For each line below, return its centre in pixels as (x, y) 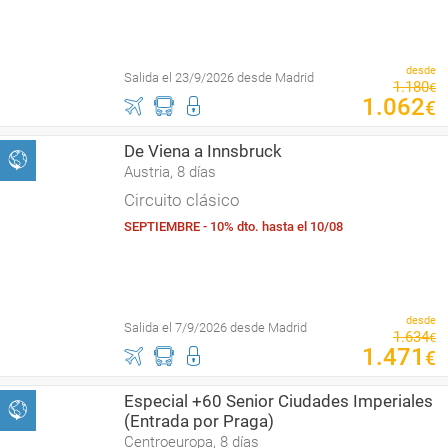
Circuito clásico (182, 200)
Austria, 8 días (170, 172)
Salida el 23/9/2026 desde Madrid (219, 77)
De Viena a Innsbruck (203, 151)
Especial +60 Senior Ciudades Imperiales (278, 401)
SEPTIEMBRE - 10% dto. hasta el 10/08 (233, 226)
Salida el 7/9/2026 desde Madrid (215, 327)
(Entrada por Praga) (199, 421)
